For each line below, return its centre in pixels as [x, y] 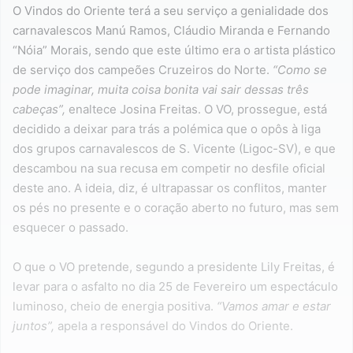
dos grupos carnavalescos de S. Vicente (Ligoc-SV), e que [174, 149]
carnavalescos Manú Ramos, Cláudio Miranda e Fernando [171, 31]
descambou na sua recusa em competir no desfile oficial [169, 169]
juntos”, [35, 326]
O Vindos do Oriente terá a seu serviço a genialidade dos [171, 11]
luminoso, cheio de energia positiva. [115, 307]
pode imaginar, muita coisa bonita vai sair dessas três [161, 90]
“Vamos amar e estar [274, 307]
